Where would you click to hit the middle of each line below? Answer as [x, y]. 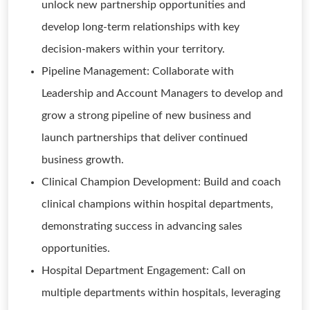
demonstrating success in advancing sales [142, 226]
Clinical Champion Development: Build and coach [161, 182]
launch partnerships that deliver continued [145, 138]
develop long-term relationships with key [140, 27]
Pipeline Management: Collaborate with [138, 71]
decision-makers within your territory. [133, 49]
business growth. [83, 160]
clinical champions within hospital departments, [157, 204]
